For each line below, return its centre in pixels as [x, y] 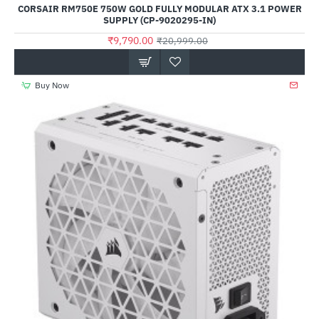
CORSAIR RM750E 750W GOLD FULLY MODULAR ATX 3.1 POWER [159, 9]
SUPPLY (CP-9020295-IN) [159, 20]
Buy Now [52, 85]
